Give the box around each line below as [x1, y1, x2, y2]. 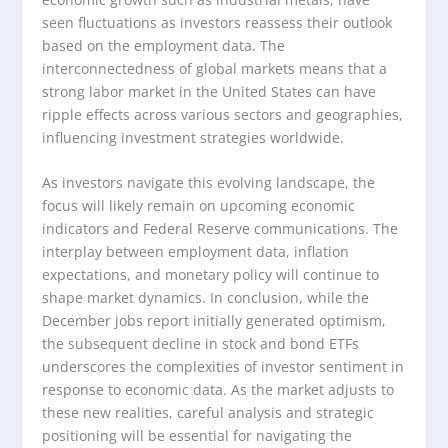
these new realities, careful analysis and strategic [42, 403, 375, 423]
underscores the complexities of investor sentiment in [42, 357, 405, 377]
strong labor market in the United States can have [42, 81, 377, 101]
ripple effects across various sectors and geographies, [42, 104, 404, 124]
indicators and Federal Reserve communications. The [42, 219, 399, 239]
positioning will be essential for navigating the [42, 426, 353, 446]
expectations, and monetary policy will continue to [42, 265, 380, 285]
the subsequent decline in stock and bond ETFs [42, 334, 360, 354]
